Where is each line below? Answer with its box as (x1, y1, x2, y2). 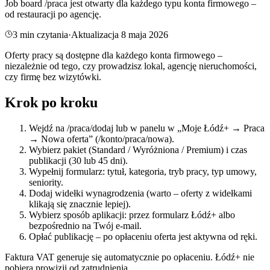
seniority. (29, 177, 63, 187)
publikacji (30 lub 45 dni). (29, 155, 128, 166)
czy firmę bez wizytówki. (5, 71, 101, 82)
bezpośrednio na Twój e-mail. (29, 220, 142, 231)
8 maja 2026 (121, 29, 168, 40)
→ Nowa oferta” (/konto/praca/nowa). (29, 133, 174, 144)
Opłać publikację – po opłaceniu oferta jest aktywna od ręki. (29, 231, 257, 242)
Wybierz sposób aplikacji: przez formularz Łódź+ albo (29, 209, 235, 220)
